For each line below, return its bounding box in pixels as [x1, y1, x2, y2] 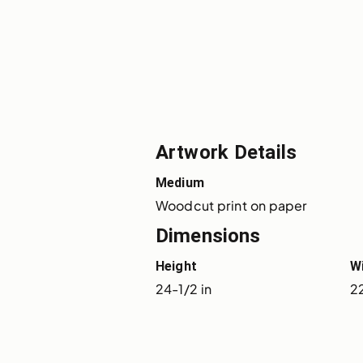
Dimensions [156, 224, 261, 248]
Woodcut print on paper [156, 197, 308, 215]
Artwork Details [156, 141, 297, 164]
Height [156, 258, 197, 275]
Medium [156, 175, 204, 191]
